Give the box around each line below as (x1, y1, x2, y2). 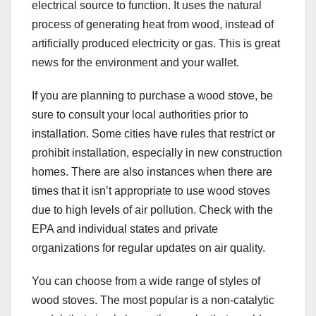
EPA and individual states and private (32, 223, 218, 236)
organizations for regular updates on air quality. (32, 242, 265, 255)
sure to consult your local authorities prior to (32, 109, 248, 121)
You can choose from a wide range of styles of (32, 275, 260, 288)
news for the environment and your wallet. (32, 56, 239, 69)
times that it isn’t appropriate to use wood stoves (32, 185, 270, 197)
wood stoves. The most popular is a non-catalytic (32, 294, 274, 307)
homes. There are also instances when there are (32, 166, 272, 178)
